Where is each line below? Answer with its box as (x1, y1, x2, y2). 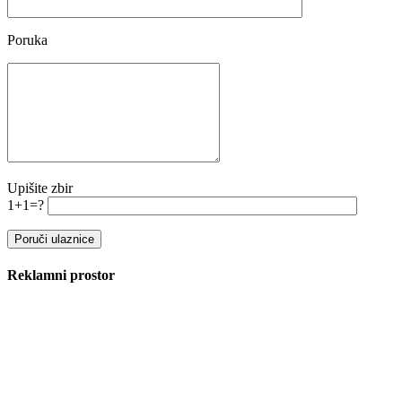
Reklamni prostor (7, 267, 115, 284)
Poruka (7, 31, 48, 48)
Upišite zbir (7, 179, 73, 196)
